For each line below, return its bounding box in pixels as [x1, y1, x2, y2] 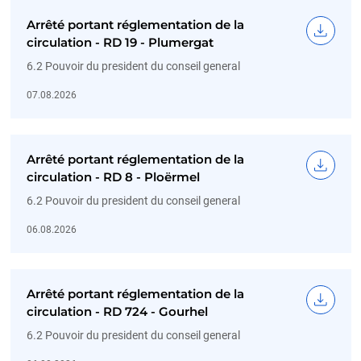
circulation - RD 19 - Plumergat [26, 35, 214, 50]
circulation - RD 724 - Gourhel [26, 304, 208, 319]
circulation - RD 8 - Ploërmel [26, 169, 200, 185]
